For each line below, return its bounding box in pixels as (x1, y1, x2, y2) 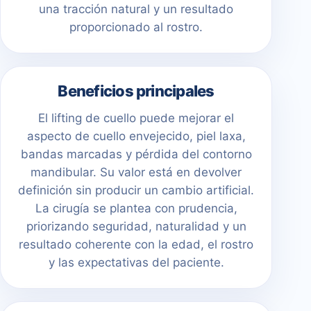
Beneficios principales (58, 81, 215, 100)
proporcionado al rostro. (69, 19, 203, 34)
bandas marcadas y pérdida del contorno (20, 146, 252, 161)
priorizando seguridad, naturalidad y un (26, 219, 246, 233)
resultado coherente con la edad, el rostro (19, 237, 253, 251)
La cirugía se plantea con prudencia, (35, 201, 237, 215)
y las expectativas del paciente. (48, 255, 224, 269)
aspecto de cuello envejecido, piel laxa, (26, 128, 246, 143)
